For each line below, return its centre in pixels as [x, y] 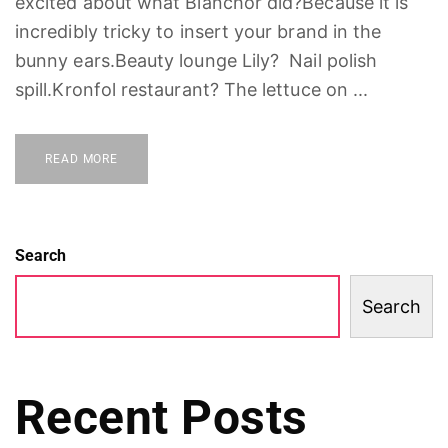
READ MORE [82, 158]
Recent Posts [161, 417]
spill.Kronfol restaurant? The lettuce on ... [192, 89]
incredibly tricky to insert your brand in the [198, 31]
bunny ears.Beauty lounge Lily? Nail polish [196, 60]
